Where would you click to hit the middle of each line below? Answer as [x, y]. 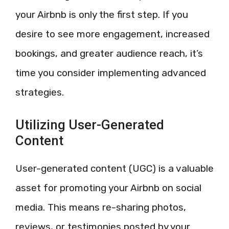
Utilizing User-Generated [90, 124]
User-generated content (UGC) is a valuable [114, 168]
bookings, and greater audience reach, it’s [109, 53]
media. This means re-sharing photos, [101, 207]
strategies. [40, 92]
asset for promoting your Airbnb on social [108, 188]
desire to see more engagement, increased [112, 34]
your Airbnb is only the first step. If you [102, 15]
